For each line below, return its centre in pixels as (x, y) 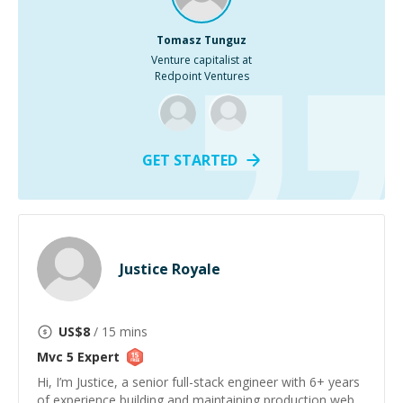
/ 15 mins (119, 331)
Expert (97, 357)
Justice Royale (170, 269)
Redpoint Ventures (201, 76)
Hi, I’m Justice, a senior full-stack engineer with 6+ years (198, 382)
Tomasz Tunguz (201, 40)
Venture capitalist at (201, 60)
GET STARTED (189, 160)
